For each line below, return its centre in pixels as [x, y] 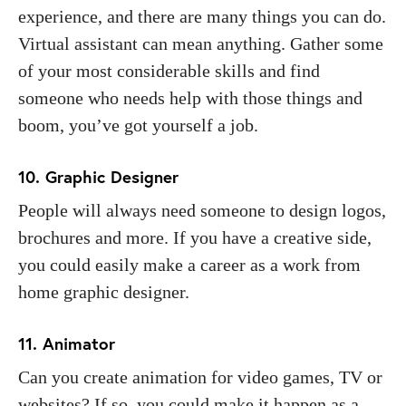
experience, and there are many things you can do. [202, 16]
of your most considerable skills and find [169, 70]
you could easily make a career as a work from [189, 264]
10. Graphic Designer [98, 176]
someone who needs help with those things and [190, 97]
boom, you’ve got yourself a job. [140, 125]
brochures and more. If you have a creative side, [195, 237]
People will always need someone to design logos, [202, 210]
